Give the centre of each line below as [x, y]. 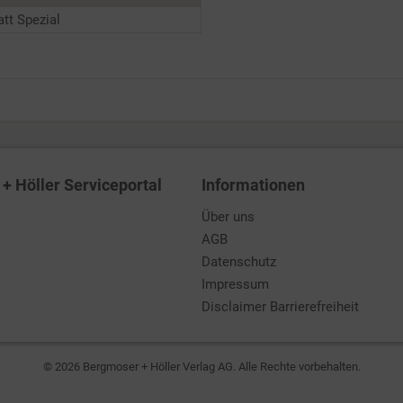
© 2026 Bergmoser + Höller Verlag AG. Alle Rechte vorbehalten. [201, 367]
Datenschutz [239, 262]
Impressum [235, 284]
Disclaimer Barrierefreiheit [280, 307]
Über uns [228, 217]
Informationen [253, 185]
